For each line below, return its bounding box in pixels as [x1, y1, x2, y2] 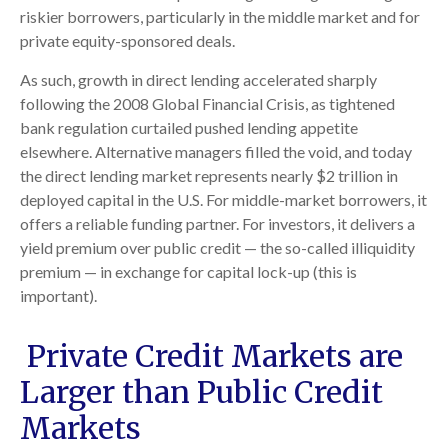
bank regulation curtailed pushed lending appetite [20, 118, 358, 137]
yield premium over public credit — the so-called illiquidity [20, 238, 415, 257]
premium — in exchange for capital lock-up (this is [20, 262, 357, 281]
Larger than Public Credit [20, 373, 383, 411]
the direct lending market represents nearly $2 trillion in [20, 166, 398, 185]
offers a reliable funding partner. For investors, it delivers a [20, 214, 415, 233]
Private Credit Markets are [20, 337, 403, 375]
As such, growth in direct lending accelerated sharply [20, 70, 377, 89]
